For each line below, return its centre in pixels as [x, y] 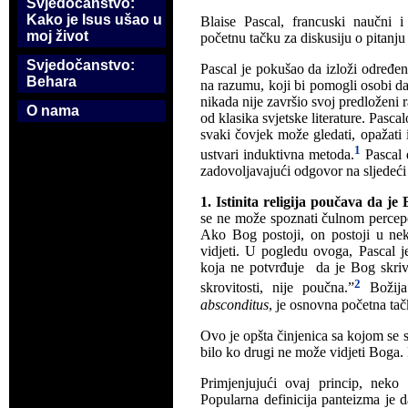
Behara [51, 82]
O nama [53, 111]
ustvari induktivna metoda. [277, 155]
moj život [57, 36]
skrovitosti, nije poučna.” [278, 288]
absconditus [235, 304]
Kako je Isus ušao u [94, 20]
